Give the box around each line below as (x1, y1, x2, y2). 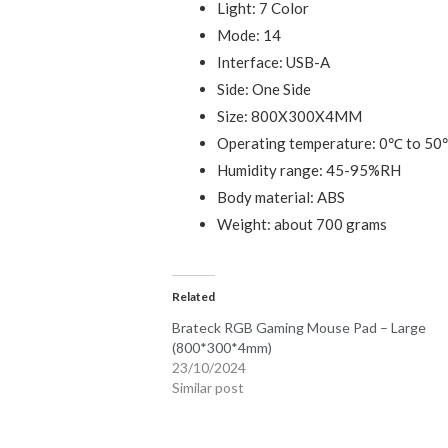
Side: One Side (217, 79, 312, 98)
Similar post (172, 379, 245, 397)
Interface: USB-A (217, 52, 331, 71)
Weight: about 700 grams (217, 214, 388, 233)
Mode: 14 (217, 25, 282, 44)
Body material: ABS (217, 187, 346, 206)
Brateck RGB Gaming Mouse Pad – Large (172, 319, 427, 337)
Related (172, 289, 216, 305)
